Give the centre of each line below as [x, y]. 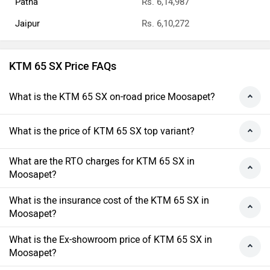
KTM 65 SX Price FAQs [63, 67]
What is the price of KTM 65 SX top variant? [102, 131]
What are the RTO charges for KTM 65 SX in [102, 162]
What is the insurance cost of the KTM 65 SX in [109, 201]
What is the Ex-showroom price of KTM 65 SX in [111, 240]
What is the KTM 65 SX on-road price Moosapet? [112, 97]
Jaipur [27, 24]
